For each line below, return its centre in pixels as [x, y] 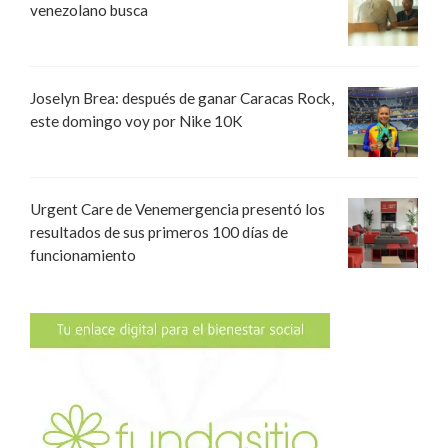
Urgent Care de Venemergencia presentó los [177, 208]
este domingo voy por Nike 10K [136, 120]
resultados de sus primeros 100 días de [159, 231]
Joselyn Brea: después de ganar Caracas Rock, [182, 97]
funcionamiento [83, 254]
